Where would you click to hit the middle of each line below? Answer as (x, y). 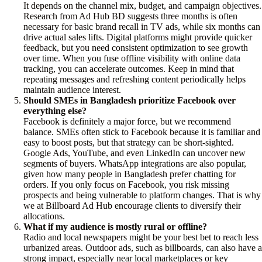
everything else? (55, 111)
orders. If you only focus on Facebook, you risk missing (126, 185)
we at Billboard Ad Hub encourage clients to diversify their (132, 206)
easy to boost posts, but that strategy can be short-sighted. (129, 143)
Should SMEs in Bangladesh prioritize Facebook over (130, 101)
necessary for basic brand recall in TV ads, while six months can (142, 27)
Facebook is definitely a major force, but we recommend (127, 122)
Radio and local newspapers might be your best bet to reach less (141, 237)
